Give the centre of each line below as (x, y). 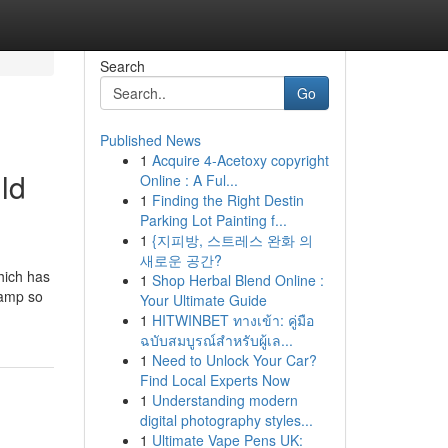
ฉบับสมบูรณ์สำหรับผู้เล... (216, 340)
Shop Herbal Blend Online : (237, 280)
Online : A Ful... (188, 180)
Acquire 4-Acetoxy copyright (240, 160)
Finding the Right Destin (227, 200)
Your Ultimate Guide (203, 300)
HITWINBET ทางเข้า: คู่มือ (232, 320)
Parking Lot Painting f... (213, 220)
